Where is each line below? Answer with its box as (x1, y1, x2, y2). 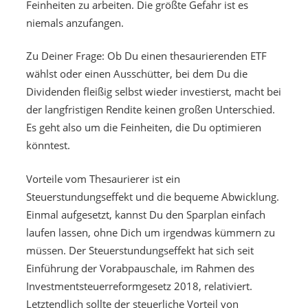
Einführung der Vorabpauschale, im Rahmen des (25, 261, 254, 275)
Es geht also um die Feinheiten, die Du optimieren (25, 120, 261, 135)
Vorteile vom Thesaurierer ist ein (25, 171, 180, 186)
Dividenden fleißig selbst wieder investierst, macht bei (25, 85, 281, 99)
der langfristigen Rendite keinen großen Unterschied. (25, 102, 275, 117)
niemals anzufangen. (25, 15, 124, 30)
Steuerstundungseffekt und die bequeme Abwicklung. (25, 189, 279, 203)
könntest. (25, 138, 70, 153)
